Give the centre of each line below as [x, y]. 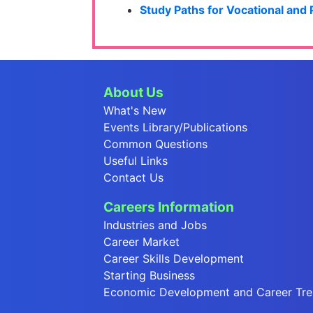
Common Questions [155, 144]
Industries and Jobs [155, 225]
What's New [135, 111]
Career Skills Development [174, 259]
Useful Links [136, 161]
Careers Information [169, 207]
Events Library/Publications [175, 128]
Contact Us [133, 178]
